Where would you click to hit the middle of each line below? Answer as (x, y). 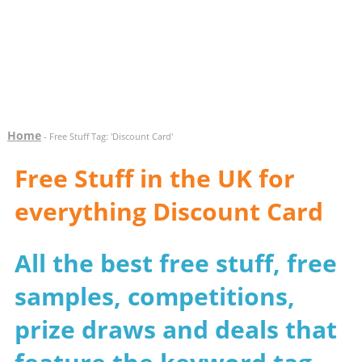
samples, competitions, (154, 296)
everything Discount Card (168, 211)
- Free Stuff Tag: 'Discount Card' (107, 136)
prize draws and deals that (175, 329)
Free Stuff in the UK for (154, 178)
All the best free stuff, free (175, 263)
